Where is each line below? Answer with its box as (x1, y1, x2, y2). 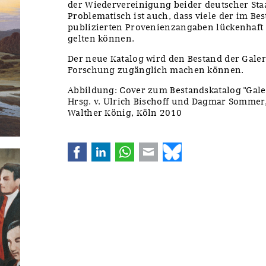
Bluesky (182, 142, 216, 153)
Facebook (87, 142, 128, 153)
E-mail (158, 142, 187, 153)
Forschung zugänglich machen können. (68, 64, 244, 75)
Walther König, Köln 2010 (68, 107, 182, 118)
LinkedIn (110, 142, 150, 153)
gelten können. (68, 33, 135, 44)
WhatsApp (134, 142, 179, 153)
